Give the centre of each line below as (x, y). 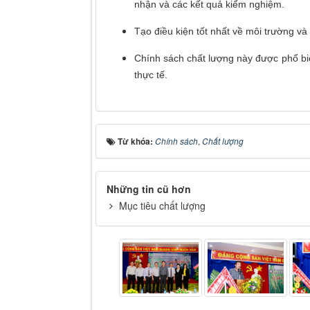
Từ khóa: (136, 142)
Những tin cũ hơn (149, 189)
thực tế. (151, 75)
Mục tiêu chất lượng (162, 206)
